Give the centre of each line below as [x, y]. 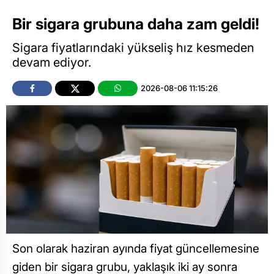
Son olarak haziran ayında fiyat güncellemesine [136, 248]
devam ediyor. [52, 62]
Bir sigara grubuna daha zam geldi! [136, 24]
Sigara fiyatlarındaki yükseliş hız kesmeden [133, 47]
